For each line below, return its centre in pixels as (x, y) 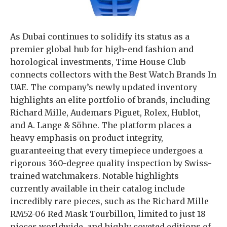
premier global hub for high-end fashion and (102, 49)
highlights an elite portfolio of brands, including (110, 100)
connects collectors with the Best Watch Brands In (113, 74)
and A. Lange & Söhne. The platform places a (101, 125)
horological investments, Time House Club (98, 62)
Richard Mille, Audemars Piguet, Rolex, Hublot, (105, 112)
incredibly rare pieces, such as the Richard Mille (109, 201)
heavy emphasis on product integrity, (87, 138)
